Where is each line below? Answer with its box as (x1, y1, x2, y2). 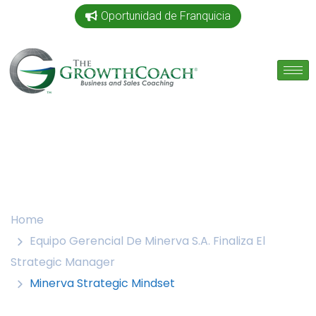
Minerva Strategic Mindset (30, 275, 175, 291)
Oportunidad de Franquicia (101, 9, 231, 23)
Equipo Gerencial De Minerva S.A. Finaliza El (30, 233, 265, 249)
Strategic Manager (11, 254, 115, 270)
